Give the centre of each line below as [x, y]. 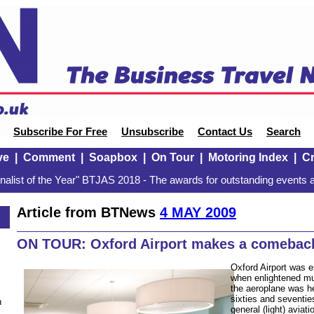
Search [284, 132]
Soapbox [113, 157]
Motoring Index [248, 157]
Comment [49, 157]
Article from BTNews [88, 212]
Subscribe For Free [60, 132]
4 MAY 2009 [198, 212]
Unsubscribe [152, 132]
